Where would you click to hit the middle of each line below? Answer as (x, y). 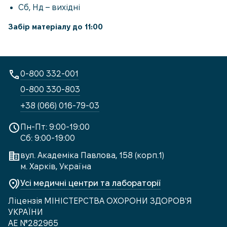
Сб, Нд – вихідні (49, 7)
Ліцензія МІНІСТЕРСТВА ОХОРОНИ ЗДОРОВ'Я (100, 201)
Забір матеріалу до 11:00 (55, 27)
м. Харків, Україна (56, 166)
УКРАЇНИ (26, 212)
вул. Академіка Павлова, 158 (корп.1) (92, 155)
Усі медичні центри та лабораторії (90, 183)
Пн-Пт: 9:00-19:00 (55, 127)
